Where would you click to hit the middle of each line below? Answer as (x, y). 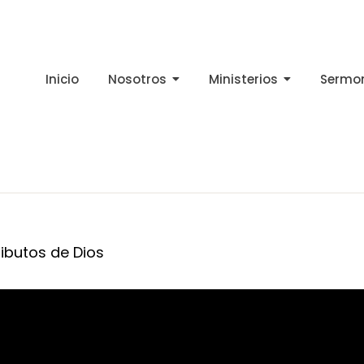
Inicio (62, 80)
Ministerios (243, 80)
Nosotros (137, 80)
